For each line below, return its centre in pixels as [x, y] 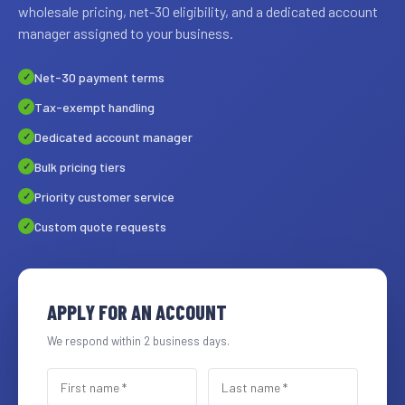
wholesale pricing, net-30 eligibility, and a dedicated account [198, 11]
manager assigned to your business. [126, 33]
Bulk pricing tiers [80, 166]
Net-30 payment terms [99, 77]
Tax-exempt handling [94, 107]
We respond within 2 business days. [138, 340]
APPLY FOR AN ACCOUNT [137, 311]
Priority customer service [104, 196]
